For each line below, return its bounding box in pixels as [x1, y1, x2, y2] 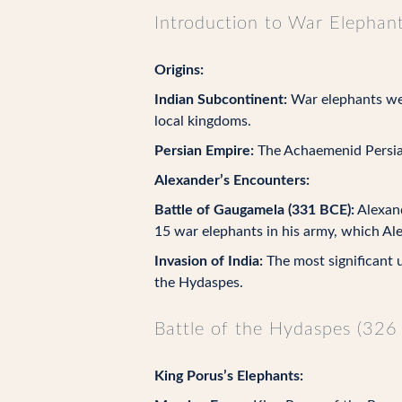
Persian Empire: [154, 144, 254, 158]
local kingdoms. [154, 114, 251, 128]
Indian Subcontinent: [154, 92, 287, 107]
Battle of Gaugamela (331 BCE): [154, 203, 354, 217]
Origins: [154, 63, 204, 77]
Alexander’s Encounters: [154, 173, 310, 188]
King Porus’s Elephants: [154, 369, 303, 383]
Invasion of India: [154, 254, 263, 268]
